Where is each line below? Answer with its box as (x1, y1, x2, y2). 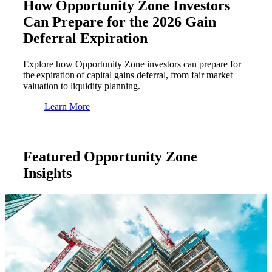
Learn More (44, 101, 90, 112)
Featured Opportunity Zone (23, 148, 197, 165)
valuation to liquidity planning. (23, 80, 140, 91)
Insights (23, 165, 72, 181)
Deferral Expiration (23, 30, 148, 46)
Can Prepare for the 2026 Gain (23, 13, 216, 30)
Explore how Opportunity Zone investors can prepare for (23, 58, 241, 69)
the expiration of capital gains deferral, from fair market (23, 69, 233, 80)
